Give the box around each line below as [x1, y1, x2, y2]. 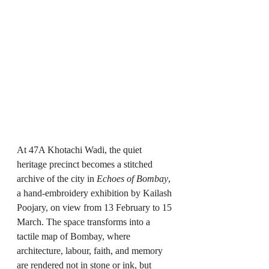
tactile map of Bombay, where [17, 231, 133, 241]
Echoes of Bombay [97, 174, 168, 184]
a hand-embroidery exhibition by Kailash [17, 188, 174, 198]
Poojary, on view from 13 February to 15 [17, 202, 174, 213]
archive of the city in [17, 174, 97, 184]
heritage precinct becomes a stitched [17, 159, 155, 169]
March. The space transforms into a [17, 217, 153, 227]
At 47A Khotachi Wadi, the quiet [17, 145, 144, 155]
